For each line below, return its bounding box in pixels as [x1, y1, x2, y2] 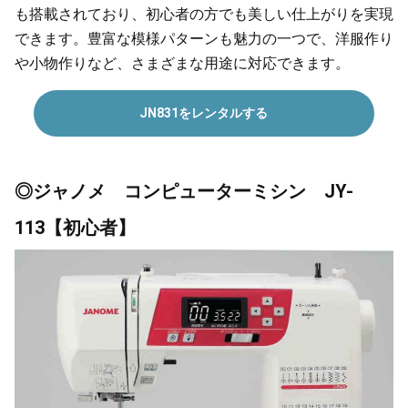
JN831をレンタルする [139, 105, 269, 120]
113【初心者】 [15, 216, 136, 239]
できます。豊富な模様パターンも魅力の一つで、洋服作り [15, 29, 393, 47]
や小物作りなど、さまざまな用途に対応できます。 [15, 54, 350, 72]
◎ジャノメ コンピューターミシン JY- [15, 179, 353, 202]
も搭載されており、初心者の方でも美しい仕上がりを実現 [15, 5, 393, 23]
